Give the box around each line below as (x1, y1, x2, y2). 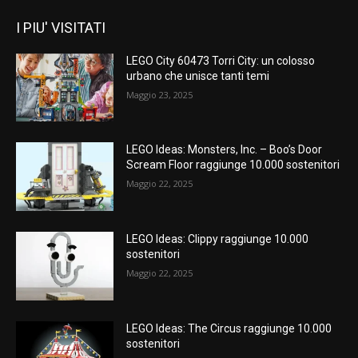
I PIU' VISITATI (16, 18, 105, 36)
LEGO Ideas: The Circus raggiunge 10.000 (126, 321, 332, 335)
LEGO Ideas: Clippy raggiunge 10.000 (126, 233, 309, 246)
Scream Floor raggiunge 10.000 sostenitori (126, 158, 340, 172)
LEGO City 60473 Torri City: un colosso (126, 54, 316, 67)
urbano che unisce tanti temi (126, 69, 270, 82)
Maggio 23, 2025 (126, 88, 193, 101)
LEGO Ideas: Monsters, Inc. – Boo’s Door (126, 143, 323, 157)
